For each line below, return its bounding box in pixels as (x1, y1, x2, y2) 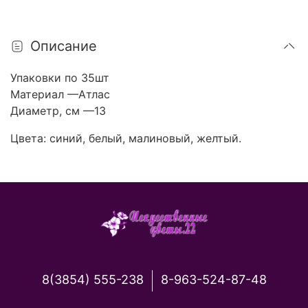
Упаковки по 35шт (10, 70, 109, 85)
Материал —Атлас (10, 87, 110, 101)
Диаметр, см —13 (10, 103, 106, 118)
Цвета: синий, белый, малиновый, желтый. (10, 131, 241, 145)
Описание (30, 37, 97, 54)
